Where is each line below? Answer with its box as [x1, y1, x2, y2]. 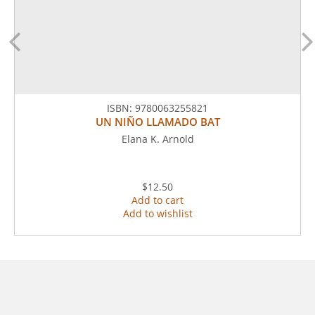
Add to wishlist [122, 207, 193, 220]
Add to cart [131, 193, 184, 207]
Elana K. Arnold [121, 132, 194, 146]
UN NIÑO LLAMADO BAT [95, 115, 220, 129]
